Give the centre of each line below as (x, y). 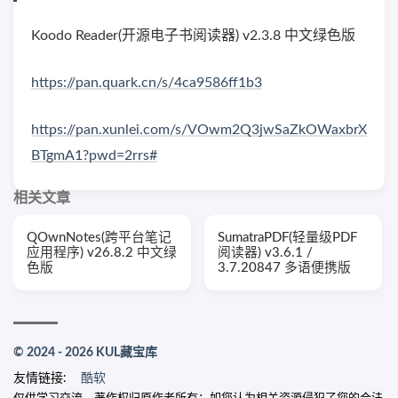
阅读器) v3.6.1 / (265, 253)
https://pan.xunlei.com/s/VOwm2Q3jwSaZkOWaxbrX (199, 130)
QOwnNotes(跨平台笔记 (99, 238)
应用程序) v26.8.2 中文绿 (102, 253)
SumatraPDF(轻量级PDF (287, 238)
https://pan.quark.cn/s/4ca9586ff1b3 (147, 83)
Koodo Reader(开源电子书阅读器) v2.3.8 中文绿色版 (193, 36)
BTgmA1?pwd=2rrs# (94, 156)
